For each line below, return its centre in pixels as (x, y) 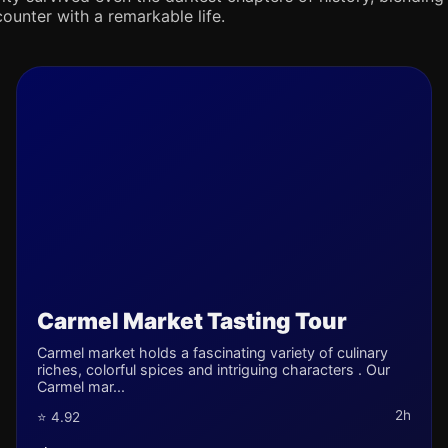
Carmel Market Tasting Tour (192, 320)
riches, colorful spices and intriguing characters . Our (213, 369)
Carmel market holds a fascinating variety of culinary (212, 352)
